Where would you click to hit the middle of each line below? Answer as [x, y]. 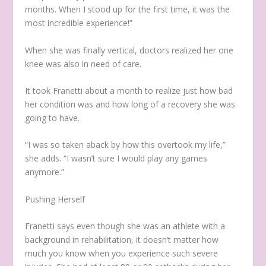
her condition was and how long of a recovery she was [130, 104]
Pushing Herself [55, 199]
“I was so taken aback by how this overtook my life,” [126, 145]
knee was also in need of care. [83, 64]
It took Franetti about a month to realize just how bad [129, 90]
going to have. [53, 118]
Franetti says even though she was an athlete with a [125, 226]
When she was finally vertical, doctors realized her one [129, 50]
